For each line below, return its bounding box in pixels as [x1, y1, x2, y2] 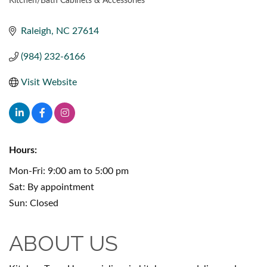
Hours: [9, 145, 37, 155]
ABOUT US [9, 230, 118, 256]
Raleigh [21, 26, 51, 36]
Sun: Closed [9, 198, 58, 208]
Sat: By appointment [9, 182, 94, 192]
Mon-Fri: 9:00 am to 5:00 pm [9, 166, 129, 176]
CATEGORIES [8, 2, 82, 17]
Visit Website [21, 77, 77, 87]
